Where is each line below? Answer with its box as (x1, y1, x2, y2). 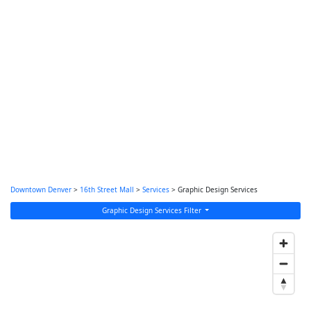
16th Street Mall (80, 185, 134, 194)
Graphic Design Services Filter (101, 205, 203, 215)
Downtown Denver (10, 185, 72, 194)
